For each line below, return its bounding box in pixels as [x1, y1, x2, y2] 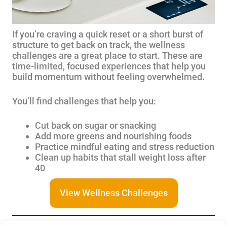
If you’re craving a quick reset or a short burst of [12, 29, 203, 40]
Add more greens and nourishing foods [35, 131, 192, 141]
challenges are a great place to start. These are [12, 50, 203, 61]
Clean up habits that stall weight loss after [35, 152, 206, 163]
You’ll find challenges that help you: [12, 96, 156, 106]
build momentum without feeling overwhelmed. [12, 71, 205, 82]
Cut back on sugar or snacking [35, 120, 156, 131]
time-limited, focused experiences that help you [12, 61, 206, 71]
